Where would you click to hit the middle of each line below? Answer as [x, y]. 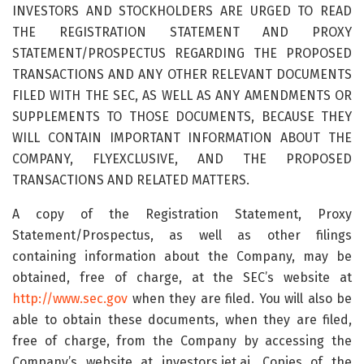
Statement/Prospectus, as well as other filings [182, 235]
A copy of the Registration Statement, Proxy [182, 214]
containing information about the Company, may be [182, 256]
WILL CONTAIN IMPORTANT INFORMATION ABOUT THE [182, 137]
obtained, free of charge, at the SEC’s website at [182, 277]
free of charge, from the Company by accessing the [182, 340]
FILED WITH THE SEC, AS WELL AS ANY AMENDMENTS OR [182, 95]
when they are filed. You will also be [240, 298]
